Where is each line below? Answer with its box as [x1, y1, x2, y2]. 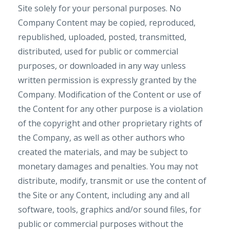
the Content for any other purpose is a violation [18, 103, 203, 114]
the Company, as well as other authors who [18, 132, 185, 143]
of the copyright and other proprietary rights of [18, 118, 202, 129]
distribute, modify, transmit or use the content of [18, 175, 206, 186]
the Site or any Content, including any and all [18, 189, 189, 201]
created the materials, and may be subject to [18, 146, 188, 158]
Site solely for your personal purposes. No [18, 3, 181, 14]
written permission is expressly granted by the [18, 74, 197, 86]
